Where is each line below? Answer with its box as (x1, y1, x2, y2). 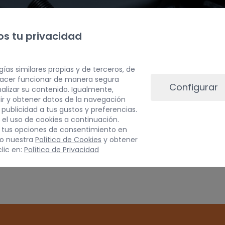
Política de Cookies (35, 134, 101, 145)
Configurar (169, 80, 218, 93)
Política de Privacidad (24, 144, 99, 155)
